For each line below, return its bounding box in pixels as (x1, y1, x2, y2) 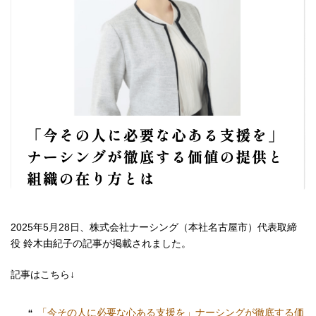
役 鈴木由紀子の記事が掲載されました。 (11, 238, 191, 250)
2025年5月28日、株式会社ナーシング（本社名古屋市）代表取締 (11, 221, 297, 233)
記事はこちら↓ (11, 269, 75, 281)
